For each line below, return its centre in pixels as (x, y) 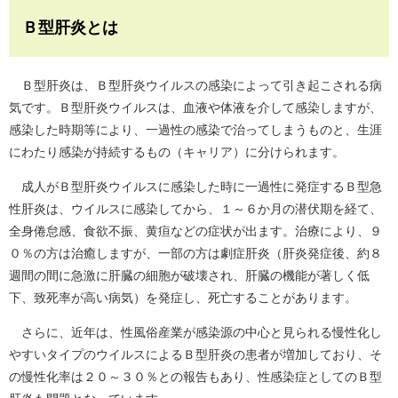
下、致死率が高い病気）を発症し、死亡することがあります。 (183, 298)
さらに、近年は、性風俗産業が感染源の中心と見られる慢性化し (195, 333)
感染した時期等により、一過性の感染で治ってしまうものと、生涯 (195, 130)
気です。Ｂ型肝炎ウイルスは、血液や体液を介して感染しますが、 (195, 108)
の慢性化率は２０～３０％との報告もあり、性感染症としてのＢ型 (195, 377)
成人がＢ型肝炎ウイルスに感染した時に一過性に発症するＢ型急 (195, 187)
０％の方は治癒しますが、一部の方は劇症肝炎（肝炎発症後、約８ (195, 254)
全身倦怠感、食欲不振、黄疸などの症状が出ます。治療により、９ (195, 231)
